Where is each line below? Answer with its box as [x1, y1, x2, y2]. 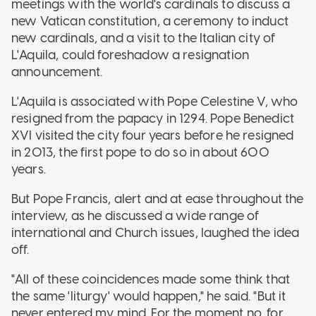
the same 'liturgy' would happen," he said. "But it [11, 288, 286, 304]
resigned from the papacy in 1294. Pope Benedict [11, 110, 295, 126]
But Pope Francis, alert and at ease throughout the [11, 190, 304, 207]
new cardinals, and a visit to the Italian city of [11, 30, 276, 46]
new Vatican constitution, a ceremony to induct [11, 13, 288, 29]
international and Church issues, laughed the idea [11, 224, 300, 241]
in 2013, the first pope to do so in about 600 [11, 144, 269, 160]
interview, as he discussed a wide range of [11, 207, 260, 224]
